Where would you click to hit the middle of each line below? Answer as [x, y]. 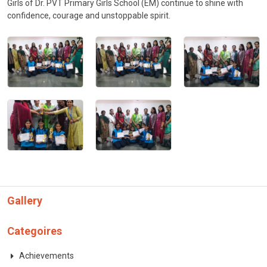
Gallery [25, 200]
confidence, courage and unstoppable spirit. [89, 15]
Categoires [35, 231]
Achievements [46, 255]
